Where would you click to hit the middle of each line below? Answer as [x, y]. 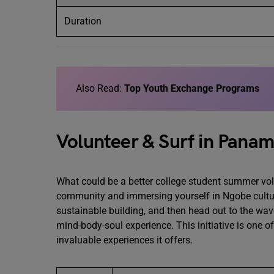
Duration [84, 21]
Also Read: [100, 88]
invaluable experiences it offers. [126, 240]
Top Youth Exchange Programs [192, 88]
